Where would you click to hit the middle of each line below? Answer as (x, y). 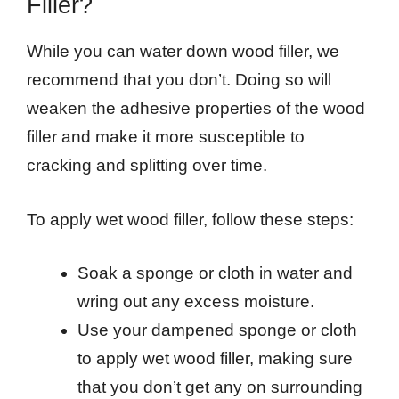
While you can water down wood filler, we (183, 52)
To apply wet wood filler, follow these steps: (190, 219)
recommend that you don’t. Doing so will (179, 80)
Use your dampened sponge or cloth (217, 330)
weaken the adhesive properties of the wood (196, 109)
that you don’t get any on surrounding (220, 387)
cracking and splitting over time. (147, 166)
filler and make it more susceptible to (166, 137)
